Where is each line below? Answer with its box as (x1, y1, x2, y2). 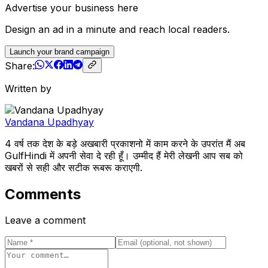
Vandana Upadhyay (5, 115, 94, 128)
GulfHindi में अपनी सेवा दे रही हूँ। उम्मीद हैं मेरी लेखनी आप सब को (5, 149, 243, 162)
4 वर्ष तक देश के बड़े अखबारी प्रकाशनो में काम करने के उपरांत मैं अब (5, 137, 245, 150)
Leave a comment (5, 214, 86, 227)
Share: (5, 59, 35, 72)
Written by (5, 82, 51, 95)
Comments (5, 185, 81, 203)
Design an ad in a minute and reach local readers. (5, 23, 230, 35)
